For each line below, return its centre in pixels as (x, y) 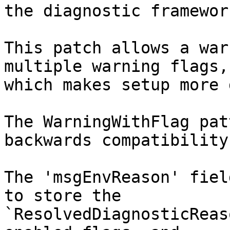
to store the (63, 196)
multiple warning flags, (116, 66)
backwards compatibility (116, 140)
